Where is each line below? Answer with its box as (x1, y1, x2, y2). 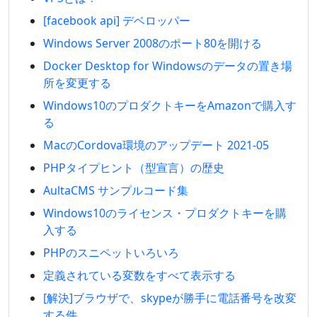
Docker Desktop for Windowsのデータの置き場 (43, 58, 292, 74)
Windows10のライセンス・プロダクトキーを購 (43, 205, 287, 221)
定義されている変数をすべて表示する (43, 267, 236, 283)
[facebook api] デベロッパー (43, 13, 190, 28)
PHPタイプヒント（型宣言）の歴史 (43, 160, 224, 175)
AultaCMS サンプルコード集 (43, 183, 188, 198)
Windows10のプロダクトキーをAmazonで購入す (43, 98, 296, 113)
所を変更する (43, 75, 111, 91)
